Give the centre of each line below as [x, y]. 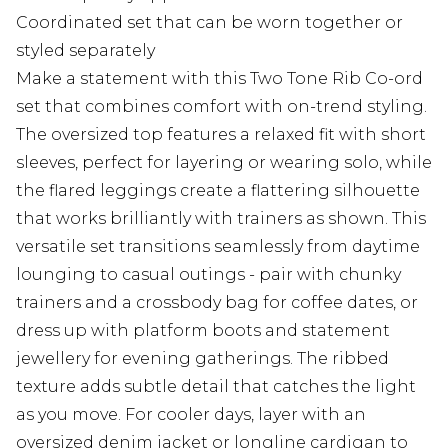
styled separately [85, 51]
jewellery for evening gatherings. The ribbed [202, 359]
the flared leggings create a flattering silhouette [218, 191]
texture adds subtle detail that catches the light [216, 387]
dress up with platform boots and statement [203, 331]
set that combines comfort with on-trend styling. [221, 107]
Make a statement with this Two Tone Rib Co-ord [219, 79]
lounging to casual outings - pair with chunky [208, 275]
